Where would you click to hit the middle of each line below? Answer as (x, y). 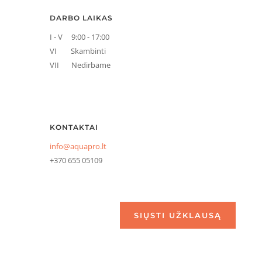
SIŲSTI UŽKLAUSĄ (178, 216)
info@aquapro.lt (78, 146)
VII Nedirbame (80, 65)
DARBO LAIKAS (81, 18)
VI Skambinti (77, 51)
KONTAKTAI (74, 127)
